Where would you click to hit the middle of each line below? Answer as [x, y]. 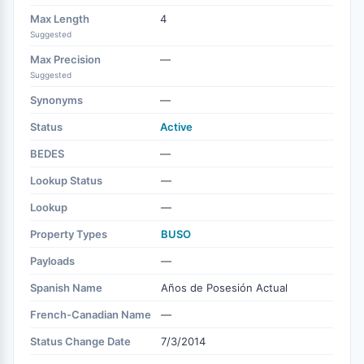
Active [176, 127]
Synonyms [56, 100]
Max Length [60, 19]
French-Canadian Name [91, 314]
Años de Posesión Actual [224, 288]
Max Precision [65, 59]
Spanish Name [66, 288]
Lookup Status [66, 180]
